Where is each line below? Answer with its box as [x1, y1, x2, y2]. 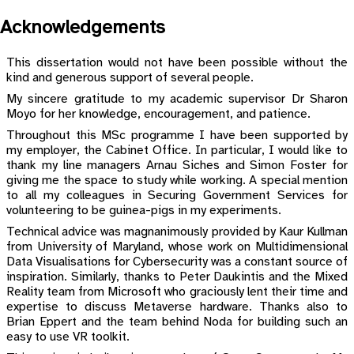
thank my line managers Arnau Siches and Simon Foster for [6, 158, 348, 172]
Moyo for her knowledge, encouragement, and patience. [6, 107, 311, 121]
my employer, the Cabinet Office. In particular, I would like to [6, 143, 348, 157]
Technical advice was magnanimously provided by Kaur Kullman [6, 224, 348, 239]
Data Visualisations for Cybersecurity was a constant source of [6, 254, 348, 269]
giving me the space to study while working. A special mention [6, 173, 348, 187]
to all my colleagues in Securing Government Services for [6, 188, 348, 202]
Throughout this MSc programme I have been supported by [6, 128, 348, 142]
